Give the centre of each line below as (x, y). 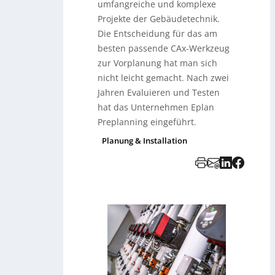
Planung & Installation (145, 141)
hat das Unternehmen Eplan (156, 107)
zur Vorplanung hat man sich (158, 63)
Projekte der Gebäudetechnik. (159, 19)
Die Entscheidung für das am (158, 34)
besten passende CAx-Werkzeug (164, 48)
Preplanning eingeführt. (147, 122)
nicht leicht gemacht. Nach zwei (164, 78)
